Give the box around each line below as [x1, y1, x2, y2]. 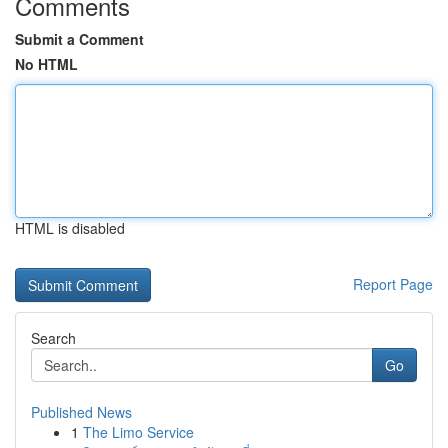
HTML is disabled [15, 218, 125, 238]
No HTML [15, 54, 78, 74]
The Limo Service [83, 422, 194, 442]
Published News [31, 402, 132, 422]
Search [31, 328, 76, 348]
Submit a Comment [15, 29, 144, 49]
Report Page [353, 274, 433, 294]
